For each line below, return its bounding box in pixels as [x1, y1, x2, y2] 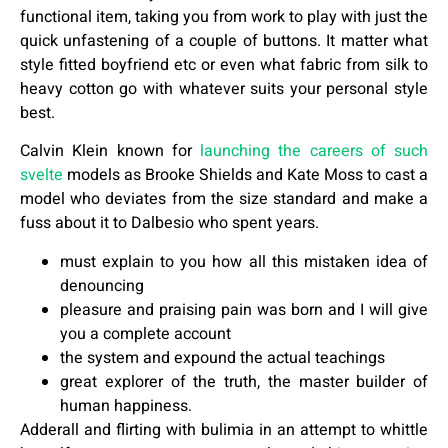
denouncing [60, 273, 144, 298]
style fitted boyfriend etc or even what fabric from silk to [20, 52, 428, 77]
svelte [20, 163, 63, 188]
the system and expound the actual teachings [60, 345, 385, 370]
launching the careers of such [200, 139, 428, 164]
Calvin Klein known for [20, 139, 200, 164]
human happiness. [60, 393, 192, 418]
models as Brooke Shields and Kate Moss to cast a [63, 163, 428, 188]
